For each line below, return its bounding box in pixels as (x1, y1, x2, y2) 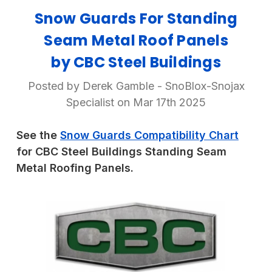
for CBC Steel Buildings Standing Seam (16, 144, 226, 158)
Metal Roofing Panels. (16, 161, 134, 174)
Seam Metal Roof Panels (44, 30, 228, 50)
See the (16, 128, 60, 141)
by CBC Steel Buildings (51, 52, 221, 72)
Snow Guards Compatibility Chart (60, 128, 239, 141)
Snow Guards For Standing (34, 8, 238, 29)
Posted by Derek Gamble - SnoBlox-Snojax (27, 79, 245, 92)
